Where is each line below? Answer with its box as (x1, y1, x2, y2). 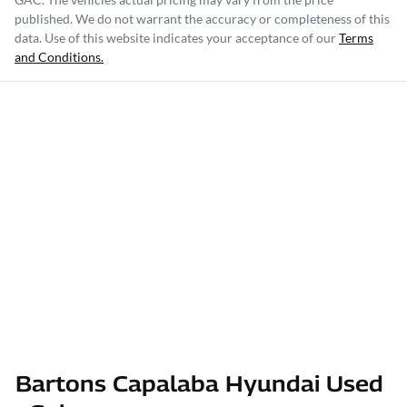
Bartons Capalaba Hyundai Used (15, 371, 383, 397)
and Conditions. (15, 49, 104, 65)
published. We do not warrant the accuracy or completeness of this (15, 11, 390, 27)
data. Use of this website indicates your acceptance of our (15, 30, 336, 46)
